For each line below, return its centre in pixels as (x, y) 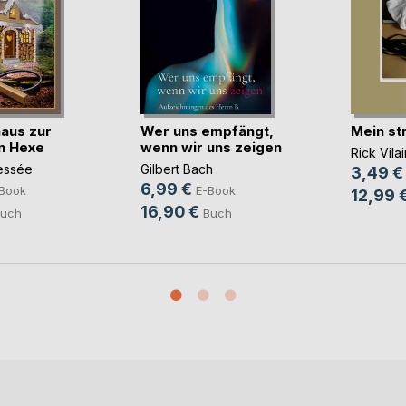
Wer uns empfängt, (207, 130)
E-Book (215, 191)
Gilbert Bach (176, 169)
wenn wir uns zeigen (211, 147)
